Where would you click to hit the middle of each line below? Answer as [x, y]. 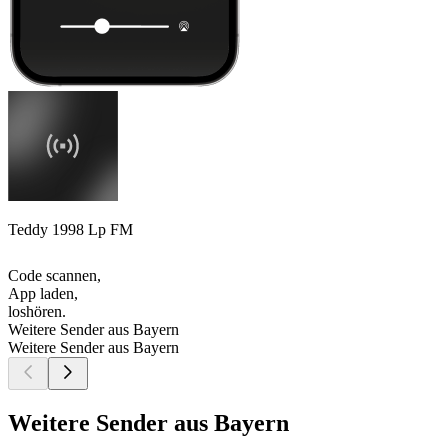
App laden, [43, 294]
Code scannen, [54, 276]
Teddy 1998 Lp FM [70, 230]
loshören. [37, 312]
